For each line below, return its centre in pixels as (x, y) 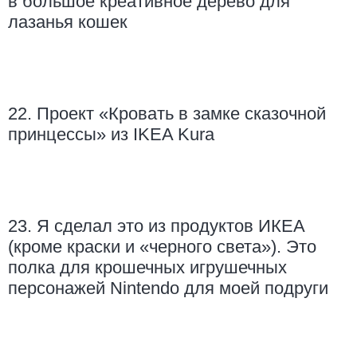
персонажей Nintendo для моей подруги (168, 288)
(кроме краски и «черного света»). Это (162, 247)
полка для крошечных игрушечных (147, 268)
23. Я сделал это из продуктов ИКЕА (157, 226)
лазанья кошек (68, 22)
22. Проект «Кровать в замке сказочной (167, 114)
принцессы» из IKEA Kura (111, 135)
